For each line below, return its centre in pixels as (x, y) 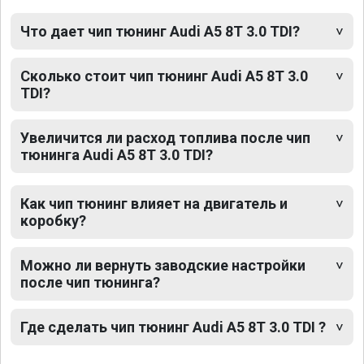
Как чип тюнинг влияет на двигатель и (154, 203)
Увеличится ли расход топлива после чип (165, 137)
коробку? (53, 220)
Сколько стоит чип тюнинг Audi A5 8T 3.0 (164, 76)
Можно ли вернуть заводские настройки (163, 265)
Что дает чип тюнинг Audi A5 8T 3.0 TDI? (160, 31)
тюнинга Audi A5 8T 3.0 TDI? (117, 154)
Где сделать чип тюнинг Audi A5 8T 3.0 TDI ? (173, 327)
